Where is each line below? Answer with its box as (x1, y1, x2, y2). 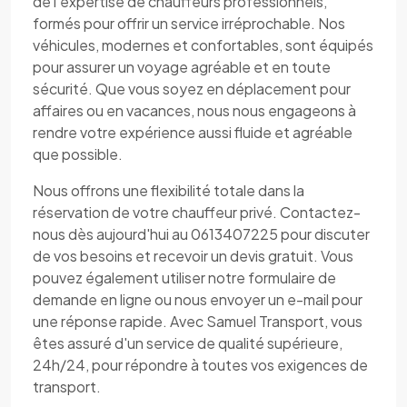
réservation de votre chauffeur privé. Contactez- (33, 203, 361, 222)
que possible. (33, 144, 123, 164)
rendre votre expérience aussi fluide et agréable (33, 123, 352, 142)
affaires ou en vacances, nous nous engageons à (33, 101, 356, 120)
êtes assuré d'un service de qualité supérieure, (33, 333, 342, 352)
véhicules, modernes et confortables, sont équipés (33, 35, 373, 55)
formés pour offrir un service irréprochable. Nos (33, 14, 345, 33)
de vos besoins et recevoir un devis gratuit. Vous (33, 246, 353, 265)
